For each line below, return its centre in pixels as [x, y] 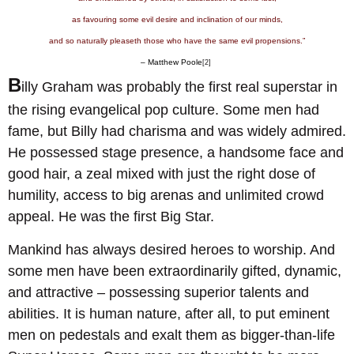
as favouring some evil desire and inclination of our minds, [177, 20]
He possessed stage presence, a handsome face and [176, 153]
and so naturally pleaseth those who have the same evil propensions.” [177, 41]
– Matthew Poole [171, 62]
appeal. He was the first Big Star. [111, 217]
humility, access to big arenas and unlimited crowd [166, 196]
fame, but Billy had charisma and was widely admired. [177, 132]
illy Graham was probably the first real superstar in [179, 87]
